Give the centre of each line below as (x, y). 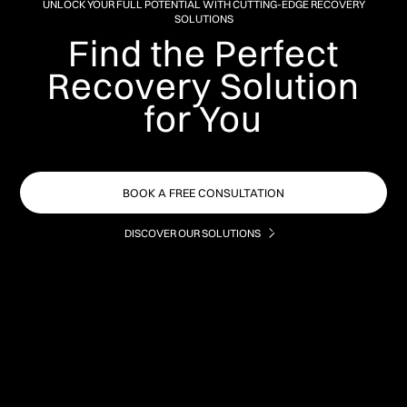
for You (203, 118)
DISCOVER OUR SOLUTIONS (193, 233)
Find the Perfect (203, 53)
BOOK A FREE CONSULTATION (203, 192)
